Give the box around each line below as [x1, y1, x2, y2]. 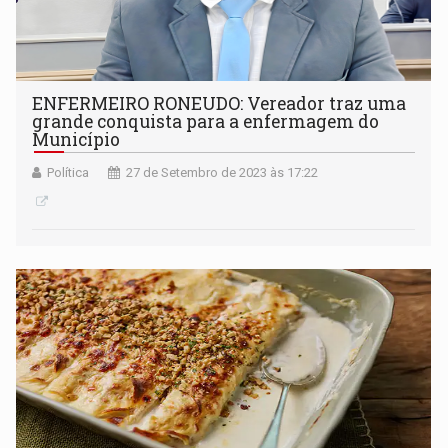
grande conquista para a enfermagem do [32, 109, 380, 133]
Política [47, 164, 90, 180]
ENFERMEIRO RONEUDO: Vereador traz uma [32, 91, 407, 115]
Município [32, 127, 121, 151]
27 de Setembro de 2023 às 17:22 [126, 164, 319, 180]
